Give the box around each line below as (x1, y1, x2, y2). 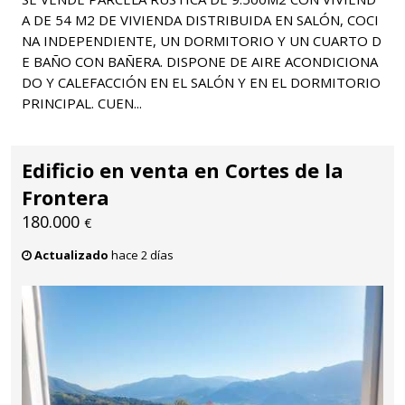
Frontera (22, 183, 109, 211)
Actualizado (34, 246, 108, 263)
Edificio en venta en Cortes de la (22, 155, 344, 184)
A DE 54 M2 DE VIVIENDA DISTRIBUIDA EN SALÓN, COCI (22, 10, 379, 29)
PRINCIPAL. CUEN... (22, 93, 142, 112)
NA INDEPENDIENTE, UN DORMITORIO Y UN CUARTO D (22, 31, 381, 50)
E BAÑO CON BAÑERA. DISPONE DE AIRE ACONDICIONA (22, 52, 378, 71)
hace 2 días (108, 246, 174, 263)
